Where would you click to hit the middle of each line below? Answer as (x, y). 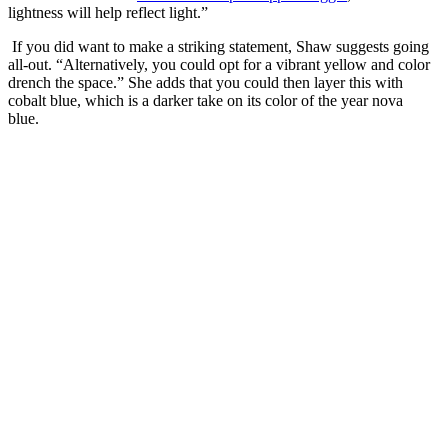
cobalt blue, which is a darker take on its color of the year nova (205, 101)
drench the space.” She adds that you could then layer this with (205, 83)
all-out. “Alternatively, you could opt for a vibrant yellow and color (219, 65)
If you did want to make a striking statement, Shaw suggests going (218, 47)
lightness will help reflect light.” (110, 13)
